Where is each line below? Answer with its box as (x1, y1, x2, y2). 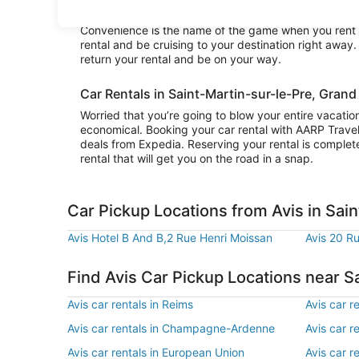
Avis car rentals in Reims (67, 297, 193, 311)
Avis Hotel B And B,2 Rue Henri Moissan (67, 231, 272, 244)
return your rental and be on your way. (80, 52, 281, 66)
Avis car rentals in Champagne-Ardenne (67, 321, 275, 335)
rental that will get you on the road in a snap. (80, 151, 313, 165)
